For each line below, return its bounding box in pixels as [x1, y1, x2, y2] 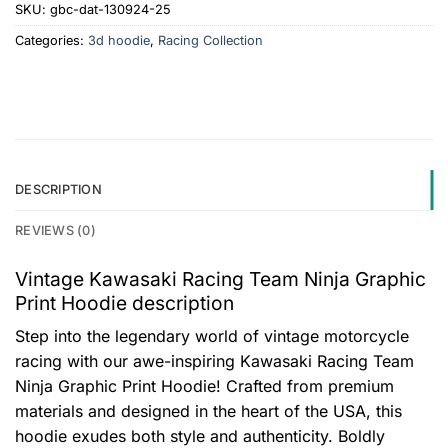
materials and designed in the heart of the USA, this [15, 401, 402, 422]
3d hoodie [88, 32, 150, 48]
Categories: [15, 32, 88, 48]
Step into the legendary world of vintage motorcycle [15, 326, 409, 347]
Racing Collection [158, 32, 263, 48]
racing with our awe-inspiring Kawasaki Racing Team [15, 351, 414, 372]
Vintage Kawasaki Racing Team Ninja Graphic [15, 266, 426, 291]
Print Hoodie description [15, 290, 234, 315]
